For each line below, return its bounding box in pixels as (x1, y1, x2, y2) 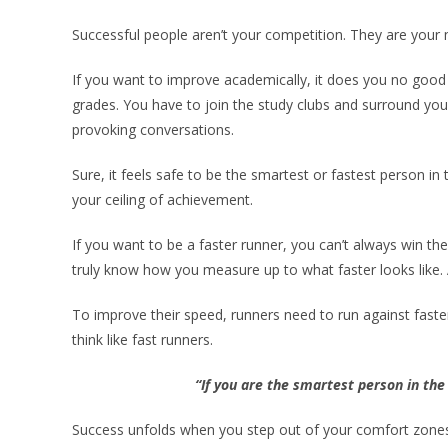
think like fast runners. (72, 330, 213, 350)
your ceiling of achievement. (72, 190, 257, 210)
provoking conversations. (72, 120, 234, 140)
